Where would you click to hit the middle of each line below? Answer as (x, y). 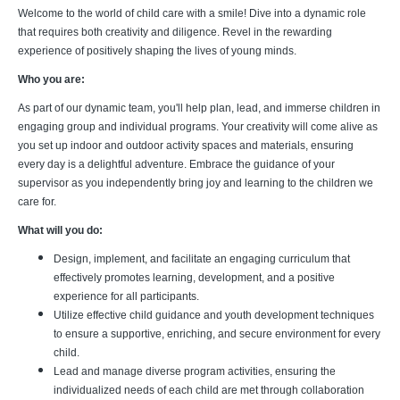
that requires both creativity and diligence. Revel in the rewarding (175, 32)
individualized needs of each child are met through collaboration (209, 390)
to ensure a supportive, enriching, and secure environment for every (217, 334)
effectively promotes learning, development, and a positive (194, 278)
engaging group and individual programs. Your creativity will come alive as (198, 127)
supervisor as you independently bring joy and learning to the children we (196, 183)
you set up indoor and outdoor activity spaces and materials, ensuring (186, 146)
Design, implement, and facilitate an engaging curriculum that (202, 259)
